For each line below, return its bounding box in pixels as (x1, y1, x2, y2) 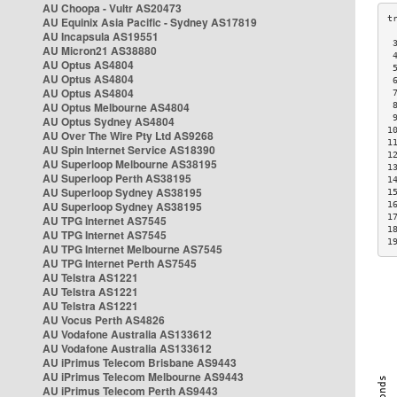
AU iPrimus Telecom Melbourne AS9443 (43, 369, 244, 385)
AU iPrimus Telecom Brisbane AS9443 (43, 354, 237, 370)
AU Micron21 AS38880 (43, 43, 157, 58)
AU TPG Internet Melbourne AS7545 (43, 241, 222, 257)
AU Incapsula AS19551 (43, 28, 159, 44)
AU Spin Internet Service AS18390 (43, 142, 215, 158)
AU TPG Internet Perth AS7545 (43, 255, 197, 271)
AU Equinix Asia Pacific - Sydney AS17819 (43, 14, 257, 30)
